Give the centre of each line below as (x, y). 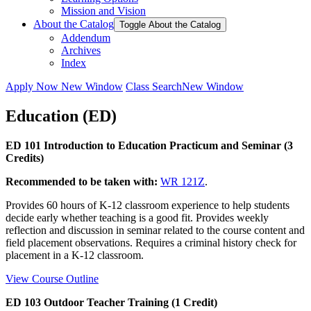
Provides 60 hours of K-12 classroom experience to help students (148, 205)
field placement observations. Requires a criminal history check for (151, 242)
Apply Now (33, 86)
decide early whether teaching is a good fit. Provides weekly (137, 217)
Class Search (154, 86)
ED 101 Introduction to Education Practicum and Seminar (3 (149, 145)
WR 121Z (183, 181)
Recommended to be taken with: (82, 181)
